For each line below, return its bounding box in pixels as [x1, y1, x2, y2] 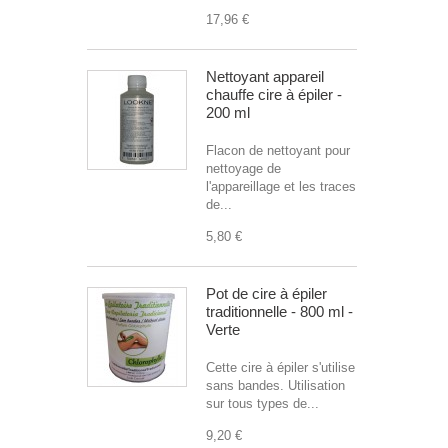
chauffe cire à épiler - [206, 86, 342, 103]
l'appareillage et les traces [206, 179, 356, 194]
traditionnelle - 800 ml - [206, 303, 353, 320]
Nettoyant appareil [206, 68, 324, 85]
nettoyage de [206, 161, 281, 176]
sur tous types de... [206, 396, 319, 411]
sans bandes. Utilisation [206, 378, 345, 393]
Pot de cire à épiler [206, 285, 327, 302]
